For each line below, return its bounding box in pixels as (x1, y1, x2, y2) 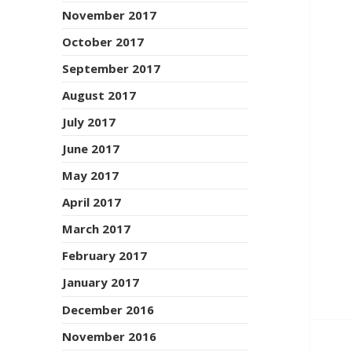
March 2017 (62, 221, 131, 237)
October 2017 (62, 33, 145, 49)
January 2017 (62, 274, 140, 291)
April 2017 (62, 194, 122, 211)
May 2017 (62, 167, 119, 184)
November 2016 (62, 328, 157, 344)
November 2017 (62, 6, 157, 23)
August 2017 (62, 87, 137, 104)
